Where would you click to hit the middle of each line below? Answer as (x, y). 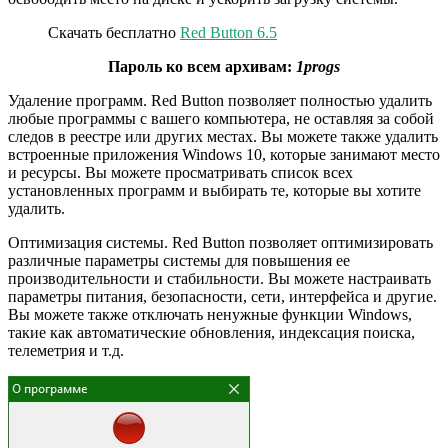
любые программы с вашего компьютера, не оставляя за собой (221, 119)
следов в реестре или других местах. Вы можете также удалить (223, 137)
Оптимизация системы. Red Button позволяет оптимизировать (220, 243)
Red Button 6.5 (228, 33)
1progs (318, 67)
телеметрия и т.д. (66, 351)
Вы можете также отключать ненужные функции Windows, (210, 315)
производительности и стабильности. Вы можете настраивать (219, 279)
